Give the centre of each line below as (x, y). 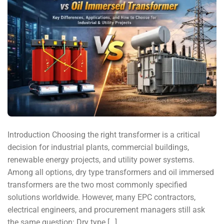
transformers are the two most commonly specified (97, 185)
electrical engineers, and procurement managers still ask (106, 210)
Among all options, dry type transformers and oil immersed (111, 172)
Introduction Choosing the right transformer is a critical (104, 135)
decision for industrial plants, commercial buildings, (98, 147)
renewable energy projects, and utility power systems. (101, 160)
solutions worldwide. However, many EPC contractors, (101, 197)
